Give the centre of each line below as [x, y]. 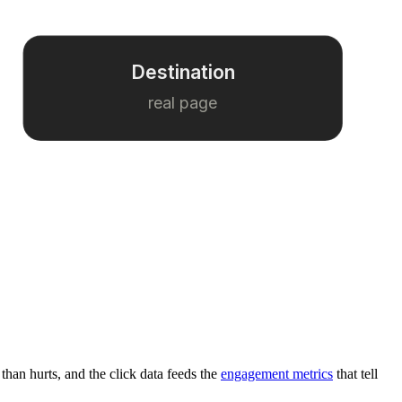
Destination [183, 72]
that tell [355, 373]
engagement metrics [277, 373]
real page [183, 103]
